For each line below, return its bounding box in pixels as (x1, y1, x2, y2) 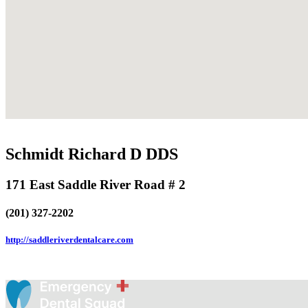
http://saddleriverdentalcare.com (5, 234, 133, 245)
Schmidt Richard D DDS (5, 144, 178, 163)
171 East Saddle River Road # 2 (5, 177, 186, 192)
